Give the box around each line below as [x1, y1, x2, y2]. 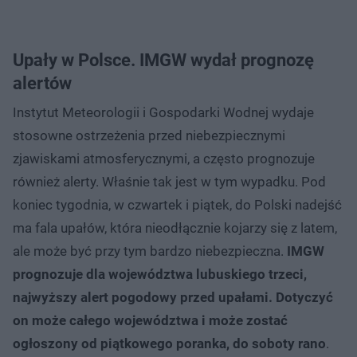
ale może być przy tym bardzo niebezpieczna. [13, 242, 287, 259]
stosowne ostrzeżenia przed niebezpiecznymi [13, 127, 285, 143]
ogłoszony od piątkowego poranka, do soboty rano [13, 335, 326, 351]
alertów [13, 73, 72, 93]
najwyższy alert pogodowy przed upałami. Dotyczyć [13, 288, 333, 305]
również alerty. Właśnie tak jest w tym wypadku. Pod [13, 173, 326, 190]
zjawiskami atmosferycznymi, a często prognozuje [13, 150, 315, 167]
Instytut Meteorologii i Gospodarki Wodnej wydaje [13, 104, 314, 120]
